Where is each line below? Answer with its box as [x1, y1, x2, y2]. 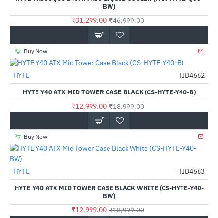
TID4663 [178, 167, 205, 176]
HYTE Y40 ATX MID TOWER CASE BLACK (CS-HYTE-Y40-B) [22, 88, 196, 96]
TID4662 [178, 71, 205, 80]
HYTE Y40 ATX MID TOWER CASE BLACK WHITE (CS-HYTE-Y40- [14, 184, 204, 192]
